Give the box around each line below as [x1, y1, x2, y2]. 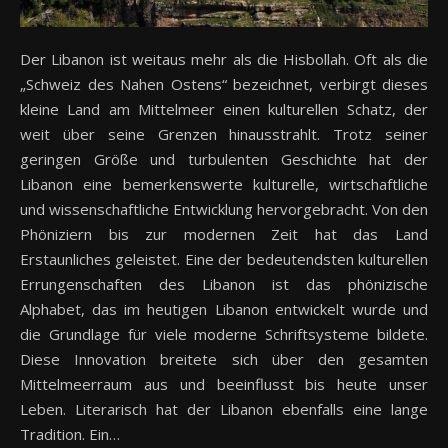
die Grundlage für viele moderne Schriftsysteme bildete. [20, 324, 428, 345]
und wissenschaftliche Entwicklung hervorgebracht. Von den [20, 199, 428, 220]
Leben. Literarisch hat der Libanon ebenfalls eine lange [20, 399, 428, 420]
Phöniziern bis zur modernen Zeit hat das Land [20, 224, 428, 245]
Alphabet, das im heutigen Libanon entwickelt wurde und [20, 299, 428, 320]
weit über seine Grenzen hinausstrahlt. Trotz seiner [20, 124, 428, 145]
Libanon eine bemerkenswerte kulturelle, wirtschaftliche [20, 174, 428, 195]
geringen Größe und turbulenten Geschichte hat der [20, 149, 428, 170]
